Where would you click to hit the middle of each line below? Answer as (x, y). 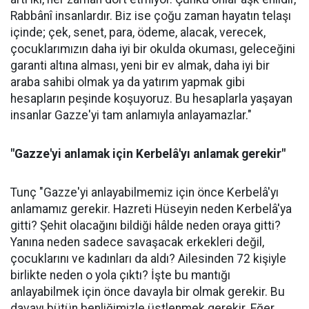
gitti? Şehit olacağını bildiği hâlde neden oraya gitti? (146, 226)
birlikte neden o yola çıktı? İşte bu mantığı (120, 276)
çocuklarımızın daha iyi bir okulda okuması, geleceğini (153, 49)
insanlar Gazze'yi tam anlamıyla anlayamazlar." (131, 116)
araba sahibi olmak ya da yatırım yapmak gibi (128, 82)
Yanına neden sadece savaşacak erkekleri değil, (137, 242)
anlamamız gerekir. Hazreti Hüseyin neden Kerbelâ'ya (151, 209)
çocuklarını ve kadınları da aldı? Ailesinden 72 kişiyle (148, 259)
